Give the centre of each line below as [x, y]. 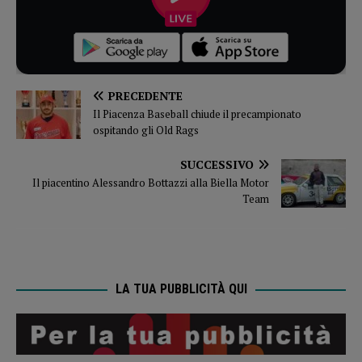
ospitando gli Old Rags [146, 130]
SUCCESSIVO [217, 165]
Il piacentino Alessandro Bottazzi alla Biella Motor [151, 183]
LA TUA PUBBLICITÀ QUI [181, 289]
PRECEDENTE [145, 96]
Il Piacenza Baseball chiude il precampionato [197, 114]
